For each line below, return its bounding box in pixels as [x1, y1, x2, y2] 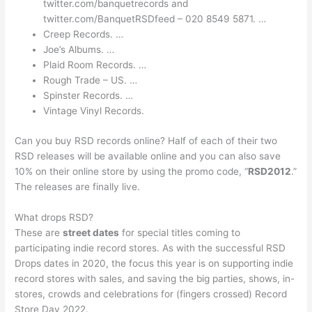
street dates [63, 226, 120, 238]
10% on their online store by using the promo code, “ [15, 165, 249, 177]
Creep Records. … [43, 29, 124, 40]
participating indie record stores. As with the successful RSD [15, 242, 286, 253]
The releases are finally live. [15, 180, 141, 192]
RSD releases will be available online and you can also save [15, 150, 281, 162]
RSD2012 [248, 165, 292, 177]
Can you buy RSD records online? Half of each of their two [15, 134, 278, 146]
